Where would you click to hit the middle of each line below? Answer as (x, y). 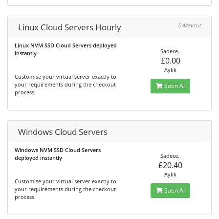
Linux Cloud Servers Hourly (70, 27)
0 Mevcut (189, 25)
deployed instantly (38, 158)
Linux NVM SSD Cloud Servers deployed (66, 45)
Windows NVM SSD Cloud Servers (58, 150)
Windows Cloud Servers (63, 132)
